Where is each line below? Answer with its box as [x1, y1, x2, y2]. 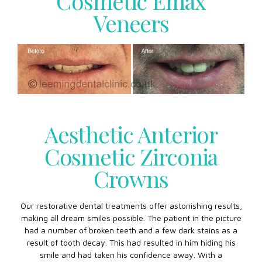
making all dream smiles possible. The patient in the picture [20, 213, 242, 223]
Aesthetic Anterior [44, 118, 218, 149]
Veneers [93, 7, 169, 38]
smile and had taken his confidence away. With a [40, 250, 222, 260]
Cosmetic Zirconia [44, 140, 218, 171]
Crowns [94, 163, 168, 194]
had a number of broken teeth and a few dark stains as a [25, 225, 237, 236]
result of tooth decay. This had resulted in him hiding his [26, 237, 236, 248]
